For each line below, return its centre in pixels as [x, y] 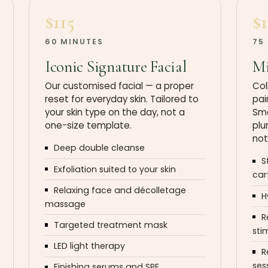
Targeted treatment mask [110, 225]
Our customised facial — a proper [119, 86]
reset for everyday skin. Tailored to [121, 99]
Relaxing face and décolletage [120, 190]
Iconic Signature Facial [115, 66]
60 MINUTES [74, 41]
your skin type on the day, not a [115, 112]
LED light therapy [89, 246]
